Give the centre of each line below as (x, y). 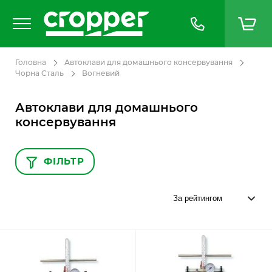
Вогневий (101, 73)
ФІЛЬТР (64, 161)
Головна (31, 63)
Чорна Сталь (39, 73)
